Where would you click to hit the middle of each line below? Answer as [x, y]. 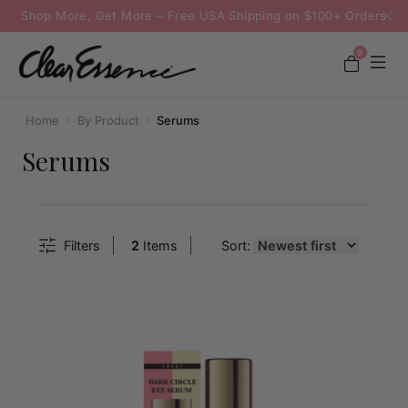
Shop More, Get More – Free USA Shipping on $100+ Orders [204, 15]
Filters [82, 245]
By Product [108, 120]
